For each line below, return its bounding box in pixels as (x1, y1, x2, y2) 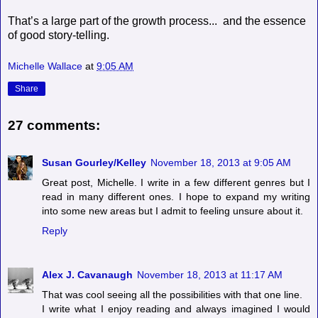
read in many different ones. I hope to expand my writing (42, 190, 310, 202)
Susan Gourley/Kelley (42, 156, 146, 168)
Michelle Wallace (8, 60, 82, 72)
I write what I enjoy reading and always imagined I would (42, 302, 310, 314)
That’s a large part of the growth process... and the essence (8, 14, 306, 27)
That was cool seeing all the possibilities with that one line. (42, 288, 302, 300)
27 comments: (8, 118, 100, 133)
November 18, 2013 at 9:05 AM (150, 156, 291, 168)
